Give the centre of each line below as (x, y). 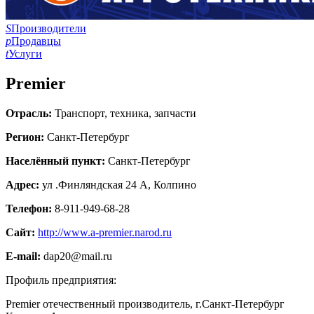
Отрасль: (30, 113)
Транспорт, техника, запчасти (125, 113)
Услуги (25, 54)
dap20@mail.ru (78, 256)
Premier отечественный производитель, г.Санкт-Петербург (145, 303)
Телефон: (30, 208)
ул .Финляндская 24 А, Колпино (119, 184)
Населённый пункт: (57, 161)
